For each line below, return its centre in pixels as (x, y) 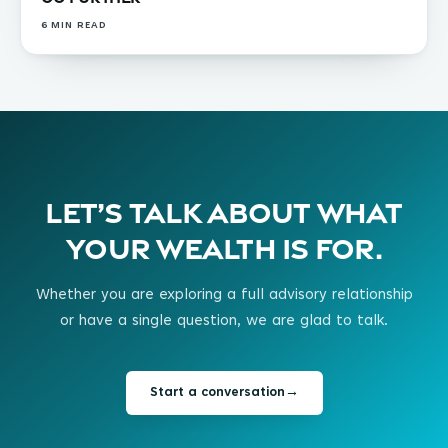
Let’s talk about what (224, 209)
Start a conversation (217, 393)
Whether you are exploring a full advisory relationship (224, 296)
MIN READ (77, 26)
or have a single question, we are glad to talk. (224, 322)
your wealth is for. (224, 245)
